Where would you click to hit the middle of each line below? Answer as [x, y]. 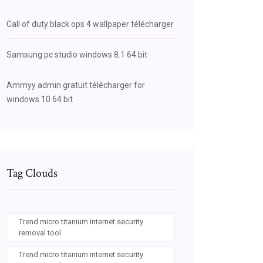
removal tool [40, 233]
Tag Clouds [32, 173]
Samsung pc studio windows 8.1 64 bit [77, 55]
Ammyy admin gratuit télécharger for [76, 85]
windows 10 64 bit [40, 99]
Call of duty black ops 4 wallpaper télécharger [90, 24]
